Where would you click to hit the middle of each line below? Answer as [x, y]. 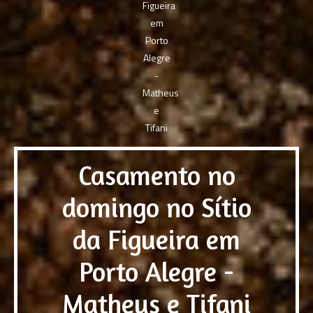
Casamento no [156, 175]
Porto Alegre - [156, 271]
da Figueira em [156, 239]
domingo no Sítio [156, 207]
